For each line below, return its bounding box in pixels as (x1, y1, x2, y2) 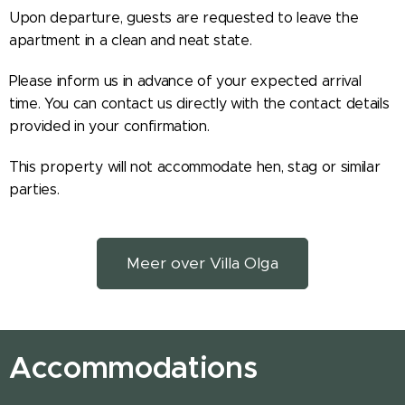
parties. (9, 181, 60, 199)
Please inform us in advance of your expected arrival (9, 72, 362, 90)
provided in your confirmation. (9, 118, 210, 136)
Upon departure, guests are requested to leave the (9, 9, 359, 27)
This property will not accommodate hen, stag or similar (9, 158, 381, 176)
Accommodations (9, 349, 258, 387)
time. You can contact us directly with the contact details (9, 95, 390, 113)
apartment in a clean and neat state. (9, 32, 252, 50)
